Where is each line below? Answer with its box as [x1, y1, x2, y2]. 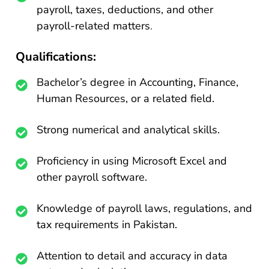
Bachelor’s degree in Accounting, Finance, [37, 75, 239, 89]
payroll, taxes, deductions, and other [37, 2, 214, 17]
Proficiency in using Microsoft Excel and [37, 154, 228, 168]
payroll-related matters [37, 19, 151, 33]
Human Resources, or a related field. [37, 91, 215, 106]
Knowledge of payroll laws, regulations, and [37, 201, 253, 216]
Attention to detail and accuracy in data [37, 249, 228, 263]
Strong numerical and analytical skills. [37, 122, 220, 137]
